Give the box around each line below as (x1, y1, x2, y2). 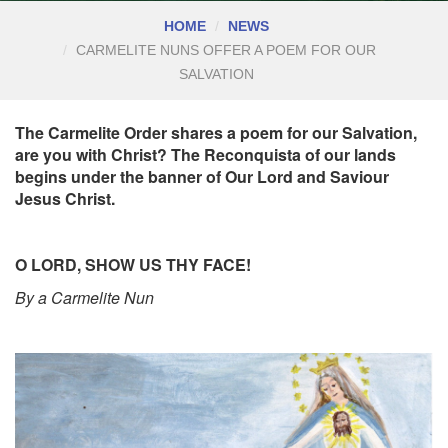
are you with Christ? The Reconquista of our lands (15, 142, 396, 166)
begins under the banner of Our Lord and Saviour (15, 164, 389, 188)
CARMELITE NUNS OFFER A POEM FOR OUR (75, 42, 376, 59)
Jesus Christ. (15, 186, 115, 210)
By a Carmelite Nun (15, 285, 154, 309)
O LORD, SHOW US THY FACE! (15, 252, 251, 276)
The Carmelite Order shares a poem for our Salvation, (15, 120, 417, 144)
